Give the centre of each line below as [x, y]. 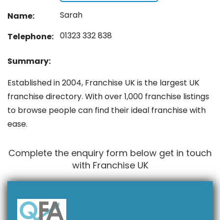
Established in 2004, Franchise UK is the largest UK [103, 82]
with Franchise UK [110, 165]
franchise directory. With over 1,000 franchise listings [108, 96]
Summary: [29, 61]
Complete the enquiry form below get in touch [110, 153]
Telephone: [30, 36]
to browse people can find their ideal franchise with [107, 110]
